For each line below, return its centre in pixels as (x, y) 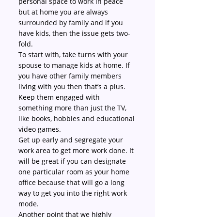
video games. (40, 129)
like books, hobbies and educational (77, 118)
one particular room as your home (75, 172)
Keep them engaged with (60, 97)
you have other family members (71, 76)
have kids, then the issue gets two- (74, 33)
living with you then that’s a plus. (73, 86)
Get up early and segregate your (72, 140)
